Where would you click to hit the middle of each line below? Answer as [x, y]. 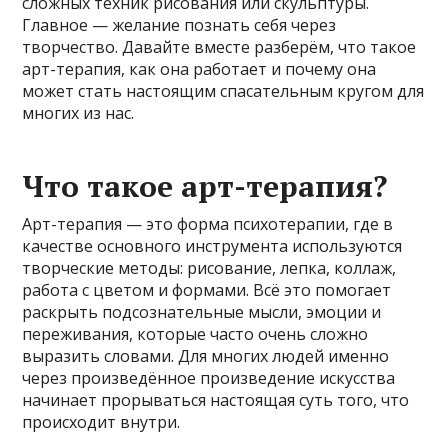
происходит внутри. [101, 421]
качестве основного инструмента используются [212, 245]
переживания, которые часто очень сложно [195, 333]
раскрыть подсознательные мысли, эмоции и [202, 311]
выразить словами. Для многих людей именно [206, 355]
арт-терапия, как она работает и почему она [199, 68]
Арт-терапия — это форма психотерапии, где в [208, 223]
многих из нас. [78, 112]
